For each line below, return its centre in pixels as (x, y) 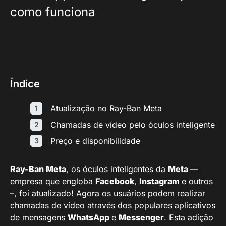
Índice (25, 84)
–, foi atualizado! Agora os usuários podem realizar (108, 193)
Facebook (115, 181)
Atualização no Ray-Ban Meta (106, 108)
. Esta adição (189, 217)
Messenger (141, 217)
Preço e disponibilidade (95, 141)
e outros (197, 181)
